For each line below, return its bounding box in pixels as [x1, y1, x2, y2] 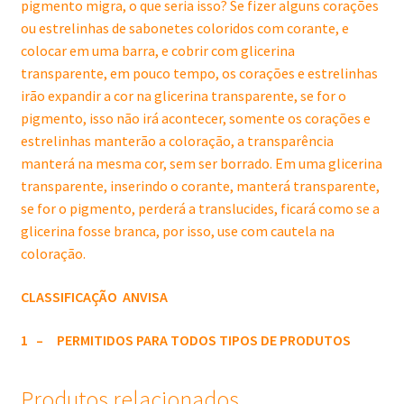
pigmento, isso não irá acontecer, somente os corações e [20, 109, 371, 128]
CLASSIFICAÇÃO [20, 288, 117, 306]
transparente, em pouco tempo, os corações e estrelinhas [20, 64, 378, 83]
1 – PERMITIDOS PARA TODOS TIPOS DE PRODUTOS [20, 330, 351, 349]
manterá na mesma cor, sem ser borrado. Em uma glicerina [20, 154, 382, 173]
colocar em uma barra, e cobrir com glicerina [20, 41, 295, 60]
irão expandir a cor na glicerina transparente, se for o [20, 87, 346, 106]
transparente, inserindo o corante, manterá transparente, [20, 177, 380, 196]
